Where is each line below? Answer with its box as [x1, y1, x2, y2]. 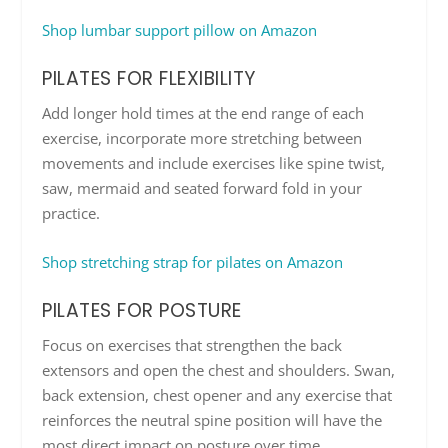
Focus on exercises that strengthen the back [42, 334, 343, 355]
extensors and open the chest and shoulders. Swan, [42, 359, 396, 380]
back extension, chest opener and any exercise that [42, 384, 393, 405]
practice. [42, 202, 101, 223]
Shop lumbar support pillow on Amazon [42, 19, 318, 40]
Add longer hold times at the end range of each [42, 102, 365, 123]
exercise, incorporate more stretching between [42, 127, 363, 148]
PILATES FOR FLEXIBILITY [42, 64, 256, 92]
